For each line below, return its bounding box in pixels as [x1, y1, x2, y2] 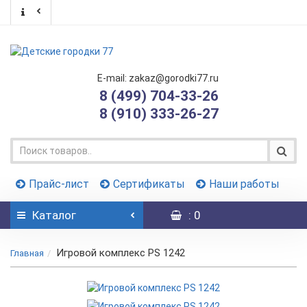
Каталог [32, 208, 76, 222]
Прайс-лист [29, 177, 89, 191]
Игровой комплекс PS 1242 [56, 247, 185, 259]
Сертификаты [113, 177, 185, 191]
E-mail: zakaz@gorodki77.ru [97, 73, 219, 84]
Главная [10, 248, 44, 258]
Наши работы [209, 177, 280, 191]
